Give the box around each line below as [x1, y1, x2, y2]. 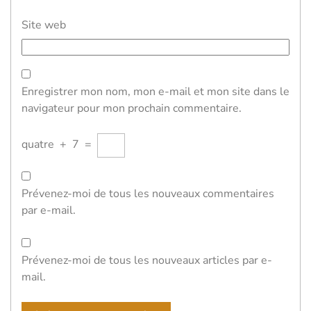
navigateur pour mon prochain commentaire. [22, 101, 242, 116]
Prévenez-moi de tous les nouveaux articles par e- [22, 253, 272, 268]
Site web [22, 17, 66, 33]
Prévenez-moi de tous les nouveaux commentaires [22, 186, 274, 201]
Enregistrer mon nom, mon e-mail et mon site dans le [22, 84, 289, 99]
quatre [22, 137, 54, 152]
